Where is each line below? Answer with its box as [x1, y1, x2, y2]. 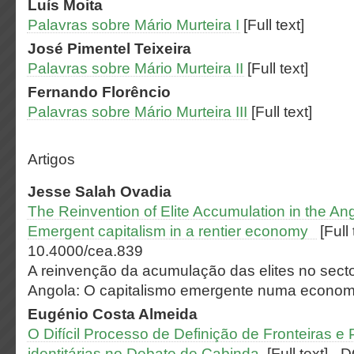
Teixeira [134, 40, 191, 57]
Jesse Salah [28, 183, 120, 200]
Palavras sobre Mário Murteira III [28, 104, 247, 120]
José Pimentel [28, 40, 134, 57]
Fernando [28, 84, 102, 100]
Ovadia [120, 183, 171, 200]
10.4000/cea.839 [28, 243, 143, 259]
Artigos [28, 151, 75, 168]
